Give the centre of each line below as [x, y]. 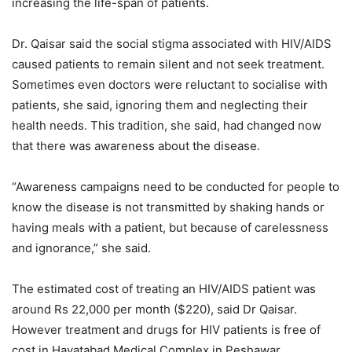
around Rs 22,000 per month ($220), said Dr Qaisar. [154, 309]
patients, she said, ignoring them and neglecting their [160, 104]
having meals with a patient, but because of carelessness [170, 227]
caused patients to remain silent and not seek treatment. [168, 64]
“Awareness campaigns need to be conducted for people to [176, 186]
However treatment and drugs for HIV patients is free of [166, 329]
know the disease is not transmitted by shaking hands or [168, 207]
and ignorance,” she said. [81, 247]
